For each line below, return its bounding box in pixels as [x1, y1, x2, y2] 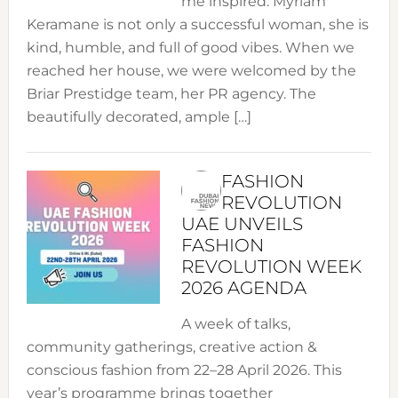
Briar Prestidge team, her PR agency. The [26, 85, 316, 103]
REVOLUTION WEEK [180, 256, 362, 278]
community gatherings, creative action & [26, 338, 317, 356]
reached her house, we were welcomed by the [26, 62, 356, 80]
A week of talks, [180, 315, 291, 333]
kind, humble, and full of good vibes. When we [26, 39, 354, 57]
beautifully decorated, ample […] [26, 108, 251, 126]
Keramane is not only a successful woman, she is [26, 16, 369, 34]
